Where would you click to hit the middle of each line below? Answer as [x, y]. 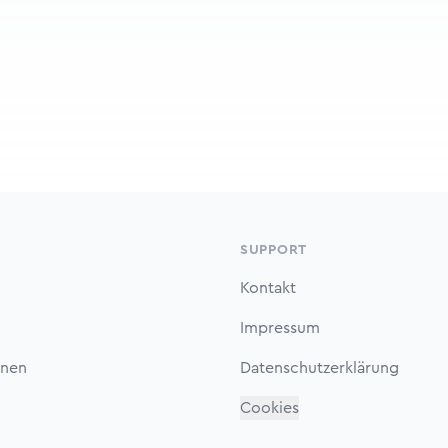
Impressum [280, 328]
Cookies [269, 408]
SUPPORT [273, 250]
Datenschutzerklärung [319, 368]
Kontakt [268, 288]
